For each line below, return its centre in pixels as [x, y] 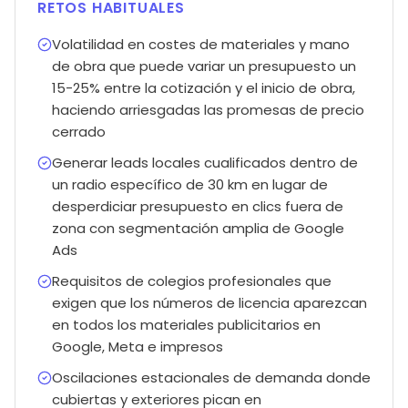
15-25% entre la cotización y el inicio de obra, [204, 88]
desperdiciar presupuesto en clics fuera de [198, 206]
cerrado [79, 132]
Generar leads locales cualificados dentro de [205, 163]
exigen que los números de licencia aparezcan [209, 303]
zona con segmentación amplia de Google [198, 228]
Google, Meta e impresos [138, 347]
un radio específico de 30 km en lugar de [190, 184]
